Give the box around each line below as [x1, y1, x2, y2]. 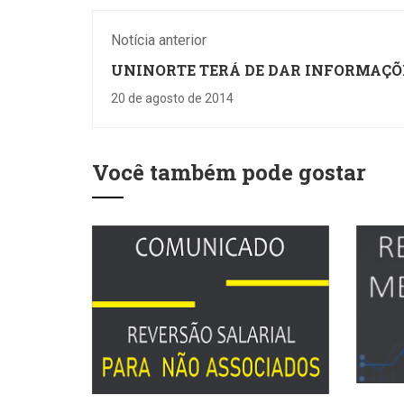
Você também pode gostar [92, 158, 366, 187]
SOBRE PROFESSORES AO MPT [111, 78, 337, 97]
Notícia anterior [111, 32, 207, 49]
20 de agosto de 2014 [111, 91, 234, 106]
